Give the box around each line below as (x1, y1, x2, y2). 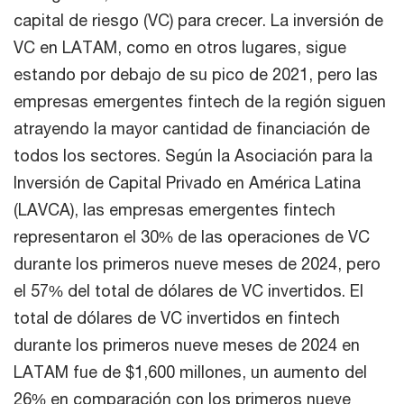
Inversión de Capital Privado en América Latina (14, 172, 361, 192)
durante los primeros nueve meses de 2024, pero (14, 253, 381, 273)
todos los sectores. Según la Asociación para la (14, 145, 372, 165)
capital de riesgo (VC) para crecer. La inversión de (14, 10, 383, 30)
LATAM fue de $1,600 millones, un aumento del (14, 362, 367, 381)
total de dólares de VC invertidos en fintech (14, 308, 340, 327)
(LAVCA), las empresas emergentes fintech (14, 199, 335, 219)
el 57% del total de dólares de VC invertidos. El (14, 280, 363, 300)
